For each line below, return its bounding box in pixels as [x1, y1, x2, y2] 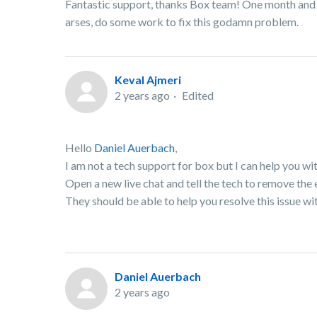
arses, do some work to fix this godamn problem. [65, 15, 299, 28]
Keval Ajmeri [115, 73, 181, 86]
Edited [182, 88, 214, 102]
